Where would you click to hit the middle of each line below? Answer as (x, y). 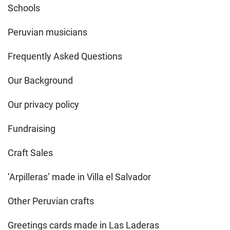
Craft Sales (30, 152)
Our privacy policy (43, 104)
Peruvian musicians (47, 32)
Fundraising (32, 128)
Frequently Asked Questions (65, 56)
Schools (24, 8)
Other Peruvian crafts (51, 201)
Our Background (40, 80)
